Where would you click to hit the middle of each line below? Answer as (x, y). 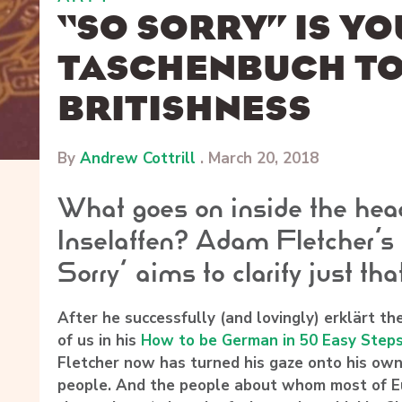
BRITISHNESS (184, 109)
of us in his (99, 341)
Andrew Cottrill (138, 158)
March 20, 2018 (263, 158)
